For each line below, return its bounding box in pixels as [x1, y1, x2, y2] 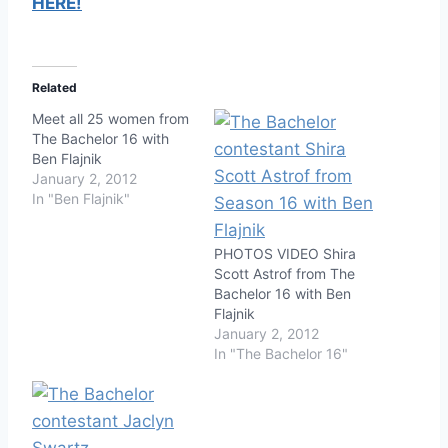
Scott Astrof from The [214, 264, 355, 282]
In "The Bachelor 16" [214, 344, 348, 362]
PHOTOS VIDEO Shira [214, 244, 356, 262]
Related [32, 79, 77, 95]
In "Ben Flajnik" [32, 189, 130, 207]
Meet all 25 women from [32, 109, 189, 127]
